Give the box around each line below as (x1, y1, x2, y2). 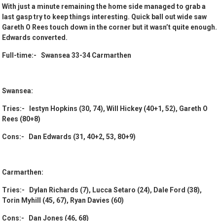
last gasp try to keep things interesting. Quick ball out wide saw (2, 13, 207, 21)
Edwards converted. (2, 34, 68, 42)
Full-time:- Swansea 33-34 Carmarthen (2, 51, 132, 60)
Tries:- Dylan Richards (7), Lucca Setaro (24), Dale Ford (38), (2, 186, 202, 194)
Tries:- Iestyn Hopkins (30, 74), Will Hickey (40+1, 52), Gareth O (2, 105, 208, 113)
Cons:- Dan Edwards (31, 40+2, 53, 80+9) (2, 133, 136, 141)
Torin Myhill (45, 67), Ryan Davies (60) (2, 196, 124, 205)
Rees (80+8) (2, 115, 41, 123)
